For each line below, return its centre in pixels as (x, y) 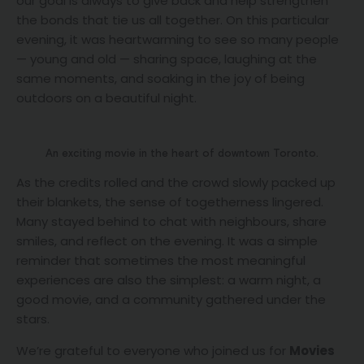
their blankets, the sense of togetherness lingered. (170, 201)
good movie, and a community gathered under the (171, 299)
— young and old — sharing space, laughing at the (167, 59)
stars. (33, 318)
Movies (312, 350)
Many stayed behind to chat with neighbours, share (171, 221)
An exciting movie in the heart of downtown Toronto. (182, 153)
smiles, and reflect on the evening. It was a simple (167, 240)
